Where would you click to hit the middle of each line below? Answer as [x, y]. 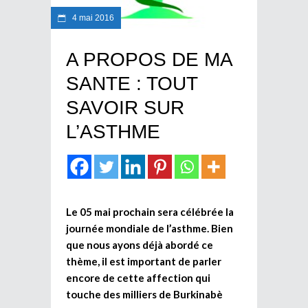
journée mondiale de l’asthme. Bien [150, 228]
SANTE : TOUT [132, 83]
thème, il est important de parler [144, 261]
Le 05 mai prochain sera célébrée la [150, 211]
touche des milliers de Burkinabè [144, 294]
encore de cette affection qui [138, 277]
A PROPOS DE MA [149, 59]
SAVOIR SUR [125, 107]
